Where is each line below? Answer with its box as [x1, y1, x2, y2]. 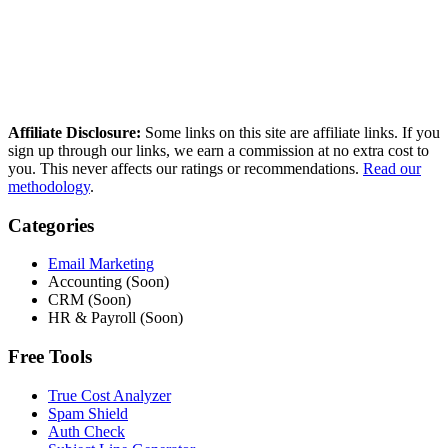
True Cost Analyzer [48, 386, 171, 404]
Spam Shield [48, 404, 128, 422]
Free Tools [8, 346, 92, 368]
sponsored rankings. [8, 23, 134, 41]
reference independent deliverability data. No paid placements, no [8, 5, 420, 23]
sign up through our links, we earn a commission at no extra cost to [8, 141, 429, 159]
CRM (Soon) [48, 291, 131, 309]
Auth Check [48, 422, 125, 440]
